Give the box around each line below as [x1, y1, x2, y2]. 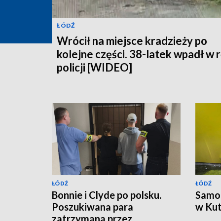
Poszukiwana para [52, 201, 133, 213]
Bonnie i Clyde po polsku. [52, 189, 161, 201]
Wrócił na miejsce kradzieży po [57, 34, 207, 47]
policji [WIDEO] [57, 60, 132, 74]
